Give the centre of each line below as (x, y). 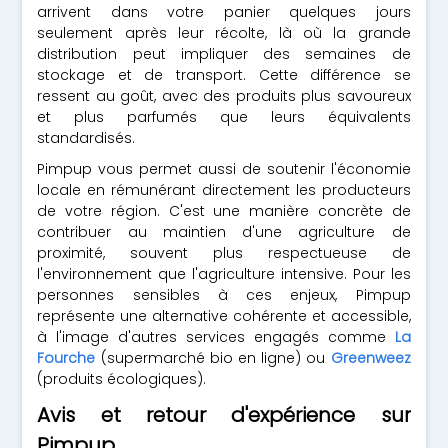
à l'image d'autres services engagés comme (216, 337)
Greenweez (370, 358)
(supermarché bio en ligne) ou (213, 358)
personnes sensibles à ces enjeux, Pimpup (224, 295)
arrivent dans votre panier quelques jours (224, 12)
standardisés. (86, 138)
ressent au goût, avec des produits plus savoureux (224, 96)
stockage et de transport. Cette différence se (224, 75)
